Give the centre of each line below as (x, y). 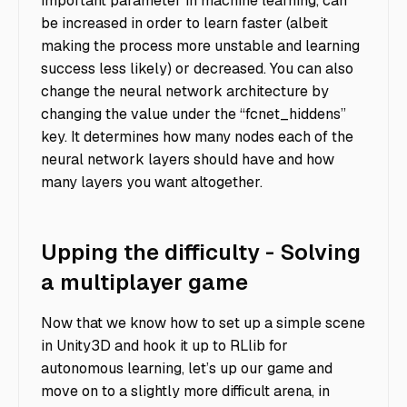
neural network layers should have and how (188, 159)
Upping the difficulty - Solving (201, 252)
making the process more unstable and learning (200, 45)
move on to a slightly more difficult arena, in (185, 392)
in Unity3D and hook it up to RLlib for (164, 346)
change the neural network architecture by (185, 91)
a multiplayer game (144, 282)
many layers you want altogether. (152, 182)
